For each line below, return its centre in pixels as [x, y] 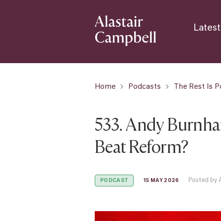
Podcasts [145, 87]
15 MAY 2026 [161, 180]
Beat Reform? [142, 146]
